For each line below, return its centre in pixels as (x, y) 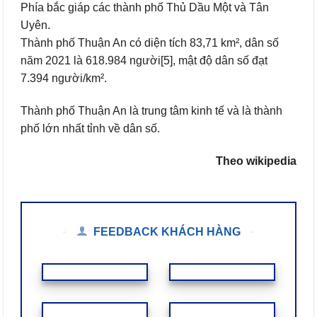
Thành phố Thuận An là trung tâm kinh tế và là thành (151, 110)
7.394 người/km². (64, 79)
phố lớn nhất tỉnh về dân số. (90, 128)
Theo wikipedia (256, 161)
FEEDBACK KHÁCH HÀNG (167, 232)
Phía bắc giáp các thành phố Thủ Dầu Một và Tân (145, 8)
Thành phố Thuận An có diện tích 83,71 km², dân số (150, 43)
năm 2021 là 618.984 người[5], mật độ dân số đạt (144, 61)
